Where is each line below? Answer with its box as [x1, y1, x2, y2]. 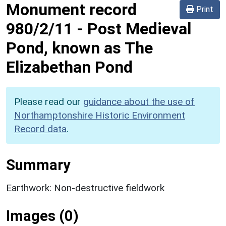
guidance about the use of [83, 95, 195, 107]
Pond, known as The [6, 38, 153, 58]
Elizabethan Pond [6, 57, 133, 77]
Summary [6, 156, 70, 174]
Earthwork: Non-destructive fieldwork [6, 182, 164, 194]
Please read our [14, 95, 83, 107]
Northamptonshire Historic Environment [14, 109, 185, 121]
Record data [14, 123, 67, 135]
